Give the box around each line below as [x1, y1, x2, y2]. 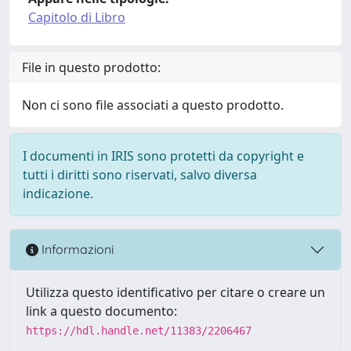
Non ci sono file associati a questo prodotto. [22, 96, 284, 114]
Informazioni [38, 241, 114, 258]
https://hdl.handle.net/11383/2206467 [26, 324, 251, 337]
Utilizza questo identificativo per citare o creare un [26, 283, 325, 301]
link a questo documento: [26, 302, 177, 320]
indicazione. [23, 184, 93, 202]
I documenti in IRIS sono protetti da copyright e [23, 147, 304, 165]
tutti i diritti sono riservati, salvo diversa [23, 165, 257, 183]
